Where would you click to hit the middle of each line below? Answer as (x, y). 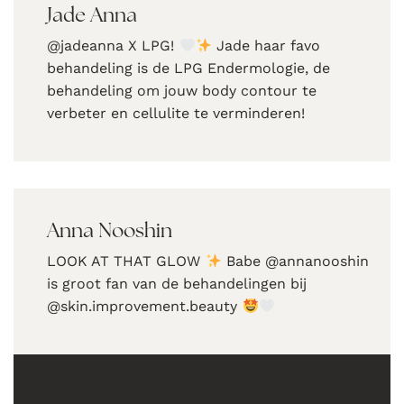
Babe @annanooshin (295, 262)
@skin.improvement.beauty (145, 307)
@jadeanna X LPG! (113, 46)
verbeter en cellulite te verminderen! (176, 114)
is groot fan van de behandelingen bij (177, 284)
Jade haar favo (266, 46)
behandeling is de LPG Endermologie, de (189, 69)
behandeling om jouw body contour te (182, 91)
